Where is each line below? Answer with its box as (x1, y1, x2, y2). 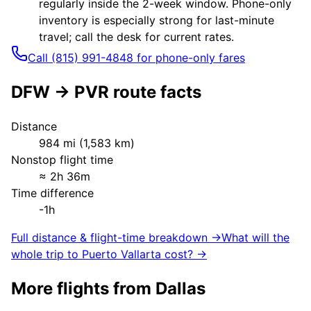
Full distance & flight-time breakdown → (11, 230, 221, 245)
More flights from (11, 278, 155, 299)
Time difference (11, 186, 94, 201)
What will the (221, 230, 289, 245)
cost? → (161, 247, 207, 262)
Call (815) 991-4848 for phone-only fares (28, 50, 245, 65)
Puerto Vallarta (82, 247, 161, 262)
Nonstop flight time (11, 153, 113, 167)
